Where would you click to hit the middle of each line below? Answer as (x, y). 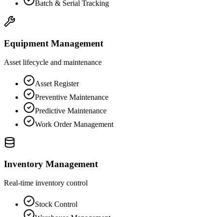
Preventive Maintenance (72, 97)
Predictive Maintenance (71, 110)
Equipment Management (54, 44)
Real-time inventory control (46, 183)
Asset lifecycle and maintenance (53, 62)
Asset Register (57, 83)
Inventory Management (51, 164)
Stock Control (56, 204)
